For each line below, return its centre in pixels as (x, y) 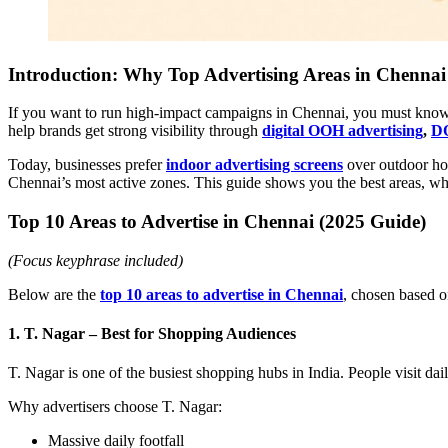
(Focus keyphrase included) (95, 260)
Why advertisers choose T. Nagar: (115, 407)
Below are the (54, 294)
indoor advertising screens (254, 165)
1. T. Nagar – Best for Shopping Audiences (152, 333)
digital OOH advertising (342, 131)
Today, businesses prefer (87, 165)
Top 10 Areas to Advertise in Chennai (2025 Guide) (217, 221)
